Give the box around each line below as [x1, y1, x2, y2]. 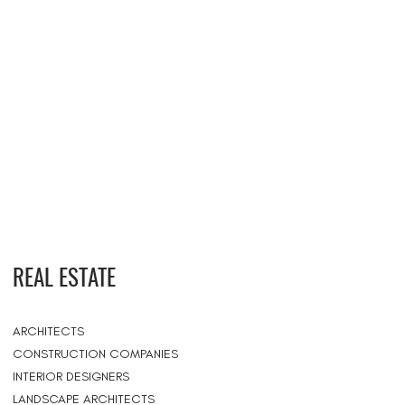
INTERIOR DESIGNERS [13, 369, 129, 384]
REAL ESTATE [13, 259, 116, 293]
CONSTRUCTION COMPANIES [13, 346, 178, 362]
